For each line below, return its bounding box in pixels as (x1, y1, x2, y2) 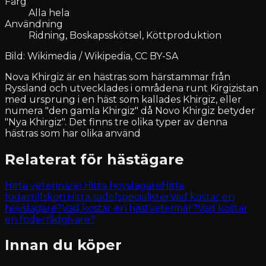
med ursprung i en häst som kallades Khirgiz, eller (5, 93, 242, 105)
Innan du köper (5, 236, 122, 254)
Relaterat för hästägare (5, 150, 184, 168)
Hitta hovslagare (84, 179, 161, 191)
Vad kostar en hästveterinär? (62, 202, 198, 214)
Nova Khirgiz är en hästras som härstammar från (5, 71, 230, 83)
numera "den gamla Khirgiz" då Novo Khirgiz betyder (5, 104, 255, 116)
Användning (5, 18, 63, 30)
